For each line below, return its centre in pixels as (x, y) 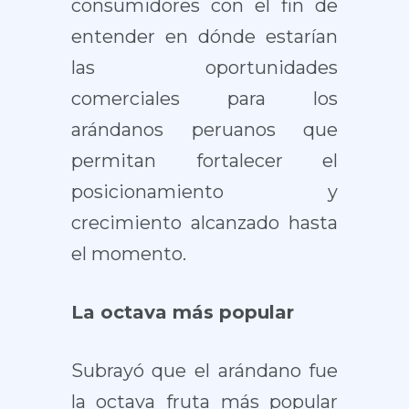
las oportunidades (204, 68)
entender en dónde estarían (204, 37)
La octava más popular (182, 312)
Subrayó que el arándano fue (204, 371)
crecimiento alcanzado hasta (204, 223)
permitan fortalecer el (204, 161)
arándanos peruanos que (204, 130)
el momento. (128, 254)
